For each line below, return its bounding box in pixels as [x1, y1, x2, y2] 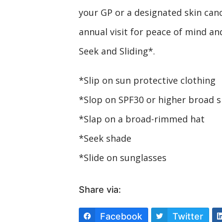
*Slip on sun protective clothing [78, 74, 216, 86]
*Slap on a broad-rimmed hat [78, 112, 205, 125]
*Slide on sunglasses [78, 151, 166, 164]
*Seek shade [78, 132, 131, 144]
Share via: [78, 184, 121, 195]
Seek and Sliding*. [78, 45, 155, 57]
